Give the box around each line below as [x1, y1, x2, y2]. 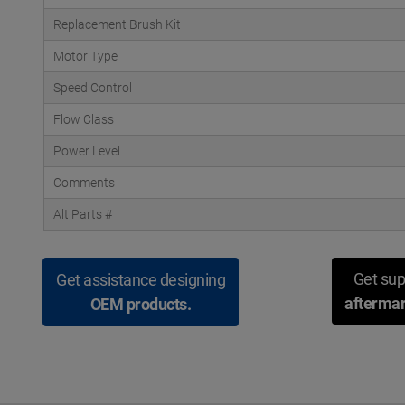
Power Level [53, 144, 120, 158]
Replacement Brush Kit [53, 17, 181, 32]
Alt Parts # [53, 207, 112, 221]
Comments [53, 175, 115, 190]
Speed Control [53, 80, 132, 95]
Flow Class [53, 112, 114, 127]
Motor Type [53, 49, 118, 63]
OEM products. [89, 295, 192, 314]
